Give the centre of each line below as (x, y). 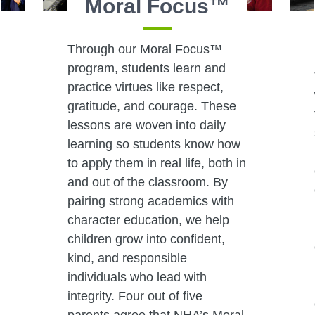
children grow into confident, (146, 239)
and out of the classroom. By (147, 182)
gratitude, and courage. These (152, 107)
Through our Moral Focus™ (144, 50)
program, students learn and (146, 69)
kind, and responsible (127, 258)
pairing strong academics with (150, 201)
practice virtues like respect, (145, 88)
